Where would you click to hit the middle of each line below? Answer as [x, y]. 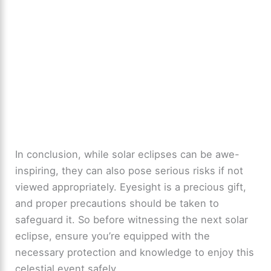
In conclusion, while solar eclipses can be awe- [128, 155]
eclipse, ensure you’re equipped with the [113, 236]
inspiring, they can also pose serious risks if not [129, 171]
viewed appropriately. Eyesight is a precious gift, [131, 187]
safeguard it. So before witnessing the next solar [132, 220]
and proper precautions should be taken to [117, 204]
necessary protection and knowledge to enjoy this [135, 253]
